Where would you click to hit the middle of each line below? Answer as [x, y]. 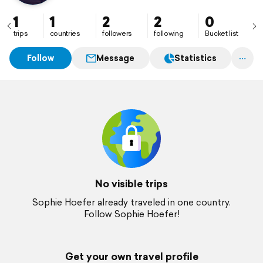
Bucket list [222, 33]
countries [65, 33]
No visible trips [131, 183]
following [169, 33]
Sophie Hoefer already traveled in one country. [131, 202]
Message [116, 58]
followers [117, 33]
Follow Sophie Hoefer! [131, 214]
